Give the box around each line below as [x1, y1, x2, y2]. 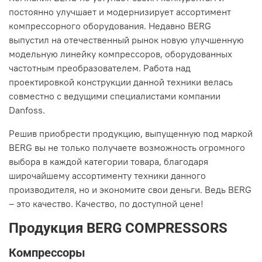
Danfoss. [9, 104, 45, 116]
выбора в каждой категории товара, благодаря [9, 155, 208, 167]
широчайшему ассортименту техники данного [9, 169, 206, 181]
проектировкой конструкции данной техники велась [9, 75, 233, 88]
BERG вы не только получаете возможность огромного [9, 141, 245, 153]
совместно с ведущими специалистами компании [9, 89, 220, 102]
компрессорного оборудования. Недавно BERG [9, 19, 211, 32]
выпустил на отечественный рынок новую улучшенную [9, 33, 244, 46]
